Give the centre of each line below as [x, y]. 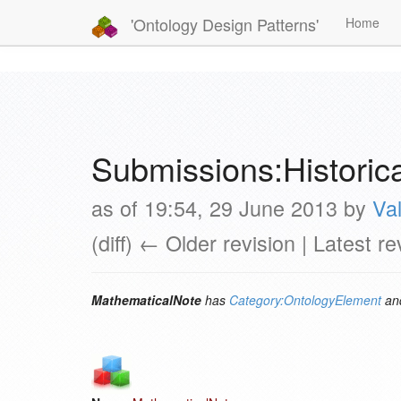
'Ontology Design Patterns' [222, 24]
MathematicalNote [146, 300]
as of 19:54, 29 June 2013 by [232, 208]
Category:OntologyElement [305, 300]
